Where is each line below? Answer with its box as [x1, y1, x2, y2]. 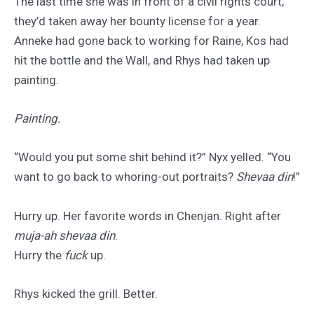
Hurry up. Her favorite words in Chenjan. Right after [14, 208, 281, 223]
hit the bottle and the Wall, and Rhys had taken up [14, 53, 270, 68]
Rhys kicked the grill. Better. [14, 286, 158, 301]
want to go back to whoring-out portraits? [14, 170, 236, 184]
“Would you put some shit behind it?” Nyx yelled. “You [14, 150, 291, 165]
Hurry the [14, 247, 64, 262]
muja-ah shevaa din [14, 228, 115, 243]
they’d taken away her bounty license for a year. [14, 14, 261, 29]
